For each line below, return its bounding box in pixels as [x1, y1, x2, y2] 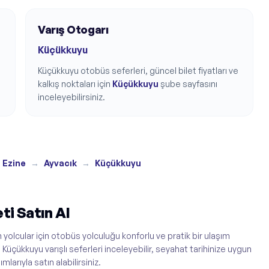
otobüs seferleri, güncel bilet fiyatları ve [79, 65, 238, 76]
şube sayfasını [160, 78, 217, 89]
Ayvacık [44, 157, 77, 168]
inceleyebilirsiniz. [38, 91, 105, 102]
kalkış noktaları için [38, 78, 110, 89]
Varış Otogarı [38, 22, 109, 36]
